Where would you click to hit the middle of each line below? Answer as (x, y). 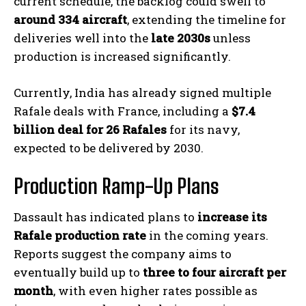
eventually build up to (78, 273)
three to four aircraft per (214, 273)
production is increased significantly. (122, 57)
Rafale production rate (80, 236)
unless (231, 38)
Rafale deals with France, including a (123, 111)
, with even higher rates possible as (155, 291)
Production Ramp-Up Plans (116, 186)
